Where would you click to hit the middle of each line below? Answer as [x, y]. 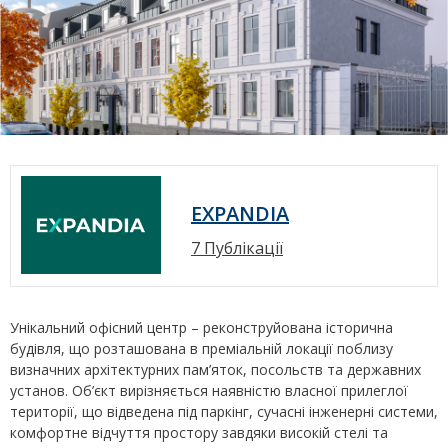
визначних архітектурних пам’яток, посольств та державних [215, 370]
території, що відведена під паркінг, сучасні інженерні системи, [224, 412]
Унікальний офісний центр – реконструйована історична [201, 328]
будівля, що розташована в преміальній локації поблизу [201, 349]
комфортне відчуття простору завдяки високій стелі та [199, 433]
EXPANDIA [240, 214]
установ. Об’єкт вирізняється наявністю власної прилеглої [209, 391]
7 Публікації [237, 248]
